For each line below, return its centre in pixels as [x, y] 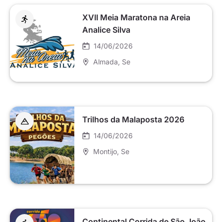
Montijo [105, 152]
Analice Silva [106, 30]
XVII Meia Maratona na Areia [136, 18]
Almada [106, 62]
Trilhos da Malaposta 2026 [133, 120]
